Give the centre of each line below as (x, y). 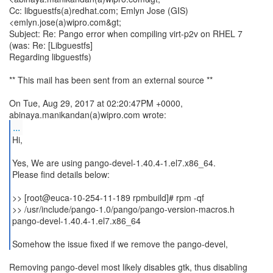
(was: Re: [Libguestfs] (51, 45)
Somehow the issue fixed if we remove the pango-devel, (120, 244)
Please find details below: (61, 174)
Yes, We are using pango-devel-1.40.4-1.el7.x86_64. (114, 163)
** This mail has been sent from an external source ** (111, 80)
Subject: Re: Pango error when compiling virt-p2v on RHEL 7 (126, 34)
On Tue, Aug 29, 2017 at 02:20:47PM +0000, (96, 103)
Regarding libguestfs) (50, 57)
